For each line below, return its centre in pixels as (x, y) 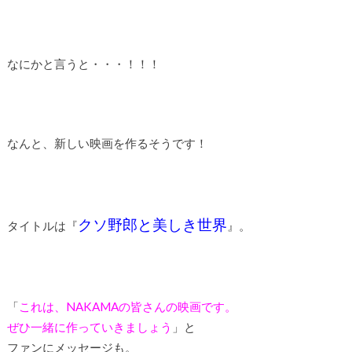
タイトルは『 (42, 225)
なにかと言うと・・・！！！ (83, 63)
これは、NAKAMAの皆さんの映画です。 (127, 306)
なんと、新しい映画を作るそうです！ (107, 143)
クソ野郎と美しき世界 (152, 224)
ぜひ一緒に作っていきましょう (89, 326)
